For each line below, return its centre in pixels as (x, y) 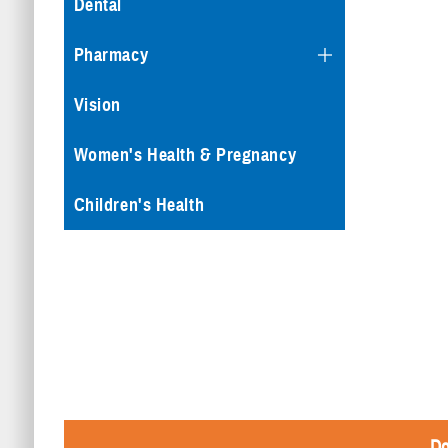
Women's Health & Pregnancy (185, 155)
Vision (97, 105)
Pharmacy (111, 55)
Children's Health (139, 205)
